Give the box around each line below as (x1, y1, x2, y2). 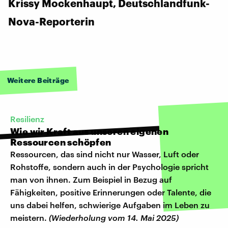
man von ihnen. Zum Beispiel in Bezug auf (10, 174, 172, 184)
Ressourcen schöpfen (10, 136, 111, 148)
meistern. (10, 212, 49, 222)
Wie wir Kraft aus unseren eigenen (10, 125, 169, 137)
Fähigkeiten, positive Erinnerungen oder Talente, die (10, 187, 211, 197)
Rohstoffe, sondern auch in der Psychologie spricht (10, 161, 209, 172)
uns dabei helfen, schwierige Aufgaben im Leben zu (10, 199, 210, 210)
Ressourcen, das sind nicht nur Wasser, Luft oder (10, 149, 199, 159)
